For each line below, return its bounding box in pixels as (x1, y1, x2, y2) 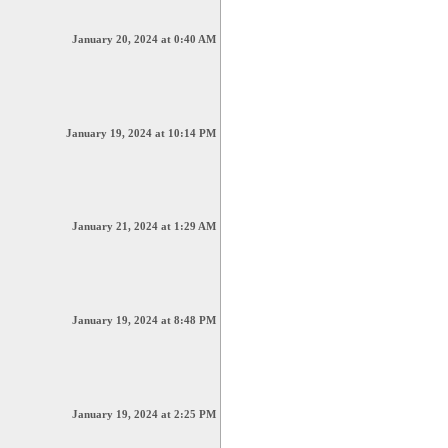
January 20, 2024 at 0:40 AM (72, 33, 216, 45)
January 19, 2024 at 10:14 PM (66, 127, 216, 139)
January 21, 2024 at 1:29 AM (72, 220, 216, 232)
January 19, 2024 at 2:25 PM (72, 408, 216, 420)
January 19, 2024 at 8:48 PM (72, 314, 216, 326)
